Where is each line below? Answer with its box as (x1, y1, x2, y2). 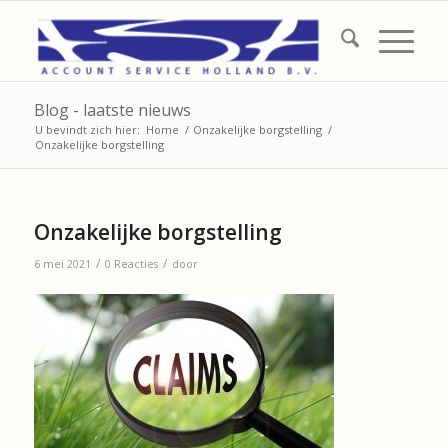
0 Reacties (104, 257, 158, 271)
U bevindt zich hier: (34, 122, 140, 137)
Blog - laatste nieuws (33, 99, 191, 121)
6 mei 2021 (33, 257, 91, 271)
